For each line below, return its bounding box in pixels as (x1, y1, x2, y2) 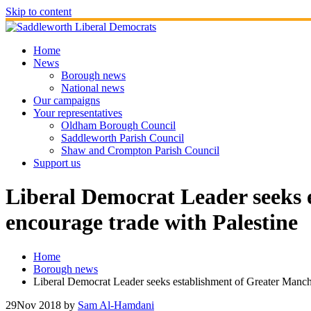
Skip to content (6, 6, 72, 17)
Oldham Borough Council (61, 119, 176, 131)
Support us (33, 157, 81, 169)
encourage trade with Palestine (6, 210, 298, 235)
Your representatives (33, 107, 122, 119)
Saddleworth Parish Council (61, 132, 184, 144)
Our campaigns (33, 94, 100, 106)
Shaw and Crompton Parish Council (61, 144, 219, 156)
